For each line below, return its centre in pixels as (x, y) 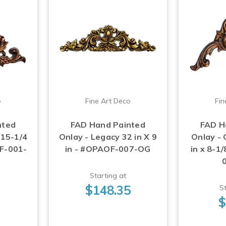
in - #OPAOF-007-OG (108, 149)
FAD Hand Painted (108, 124)
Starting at (108, 175)
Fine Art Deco (108, 101)
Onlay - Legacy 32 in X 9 (108, 136)
